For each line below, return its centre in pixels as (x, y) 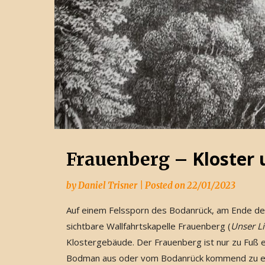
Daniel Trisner (108, 186)
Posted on (166, 186)
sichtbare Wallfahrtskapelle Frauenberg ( (148, 226)
